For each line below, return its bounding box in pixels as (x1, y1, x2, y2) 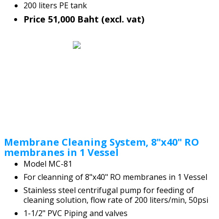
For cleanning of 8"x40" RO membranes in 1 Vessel (23, 172, 207, 183)
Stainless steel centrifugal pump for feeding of (23, 185, 194, 196)
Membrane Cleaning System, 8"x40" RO (4, 135, 199, 149)
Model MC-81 (23, 158, 72, 170)
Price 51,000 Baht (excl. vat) (23, 13, 147, 25)
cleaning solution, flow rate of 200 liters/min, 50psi (23, 195, 208, 205)
